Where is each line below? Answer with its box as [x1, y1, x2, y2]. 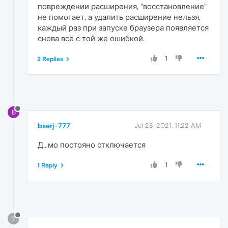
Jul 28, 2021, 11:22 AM [134, 121, 201, 129]
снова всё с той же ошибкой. [38, 34, 145, 43]
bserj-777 [38, 121, 70, 130]
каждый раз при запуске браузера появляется [38, 23, 209, 33]
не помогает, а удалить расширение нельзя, [38, 13, 201, 22]
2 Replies [37, 55, 63, 63]
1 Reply [37, 161, 58, 169]
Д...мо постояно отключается [38, 140, 146, 149]
